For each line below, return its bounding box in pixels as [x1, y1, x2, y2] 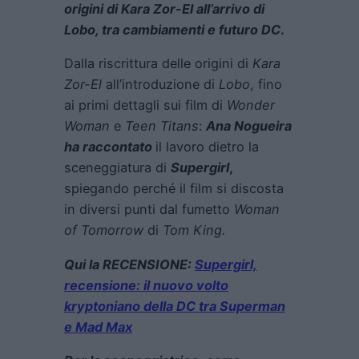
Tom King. [163, 222, 225, 239]
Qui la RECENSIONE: [64, 256, 195, 272]
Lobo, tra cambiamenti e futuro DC [64, 22, 280, 38]
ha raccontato [64, 139, 155, 155]
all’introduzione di [102, 76, 219, 93]
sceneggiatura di [64, 159, 171, 176]
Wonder [227, 97, 275, 114]
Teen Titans [125, 118, 199, 135]
